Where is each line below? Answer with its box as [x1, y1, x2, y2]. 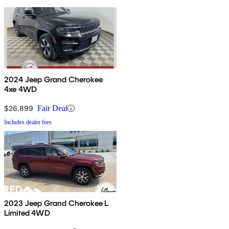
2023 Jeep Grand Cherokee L [4, 198, 109, 209]
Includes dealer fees [4, 119, 52, 126]
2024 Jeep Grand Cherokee [4, 75, 103, 85]
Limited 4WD [4, 208, 50, 218]
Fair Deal [37, 104, 67, 113]
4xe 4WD [4, 84, 37, 95]
